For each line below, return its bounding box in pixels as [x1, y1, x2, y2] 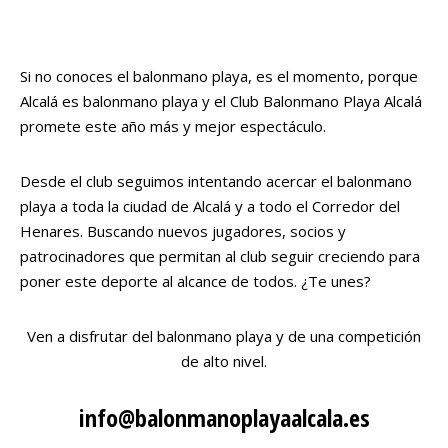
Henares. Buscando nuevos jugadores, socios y [20, 220, 346, 241]
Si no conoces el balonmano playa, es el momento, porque [20, 65, 418, 86]
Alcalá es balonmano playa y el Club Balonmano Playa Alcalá [20, 90, 422, 111]
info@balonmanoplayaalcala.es [78, 400, 370, 434]
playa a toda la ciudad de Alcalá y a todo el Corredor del [20, 195, 400, 216]
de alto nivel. [181, 350, 267, 371]
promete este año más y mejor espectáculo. [20, 115, 326, 136]
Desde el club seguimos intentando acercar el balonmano [20, 170, 412, 191]
